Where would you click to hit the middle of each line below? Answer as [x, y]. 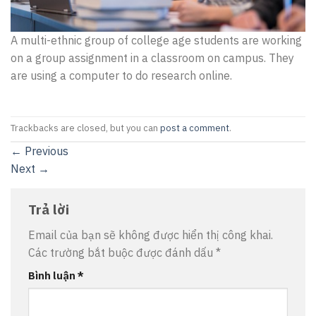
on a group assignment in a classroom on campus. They [152, 57]
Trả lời [50, 209]
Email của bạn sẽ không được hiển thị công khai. [151, 235]
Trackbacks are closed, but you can [85, 128]
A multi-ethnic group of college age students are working [156, 40]
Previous [45, 151]
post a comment [195, 128]
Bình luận [53, 276]
